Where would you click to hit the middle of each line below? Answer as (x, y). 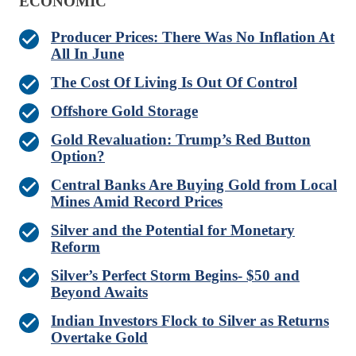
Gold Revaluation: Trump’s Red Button (181, 140)
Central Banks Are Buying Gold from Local (194, 185)
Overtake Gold (99, 338)
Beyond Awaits (99, 292)
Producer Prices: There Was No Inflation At (193, 37)
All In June (87, 54)
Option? (78, 157)
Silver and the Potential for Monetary (173, 230)
